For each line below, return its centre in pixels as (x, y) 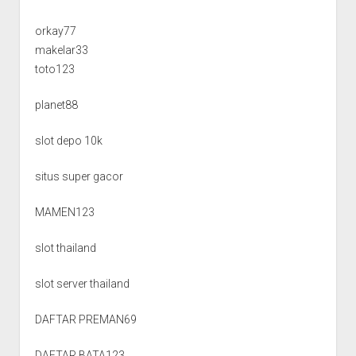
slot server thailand (82, 283)
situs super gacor (79, 176)
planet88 (56, 104)
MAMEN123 (64, 212)
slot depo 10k (68, 140)
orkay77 (55, 31)
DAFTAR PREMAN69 (85, 319)
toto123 (54, 69)
